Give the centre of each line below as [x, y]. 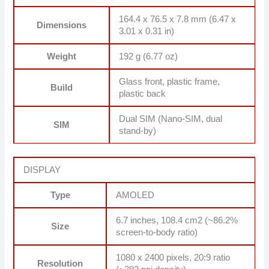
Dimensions [62, 26]
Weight [62, 57]
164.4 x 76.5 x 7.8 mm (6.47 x [178, 20]
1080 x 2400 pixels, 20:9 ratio [173, 258]
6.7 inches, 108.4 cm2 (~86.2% [177, 220]
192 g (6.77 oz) [149, 57]
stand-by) [138, 131]
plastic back [143, 94]
